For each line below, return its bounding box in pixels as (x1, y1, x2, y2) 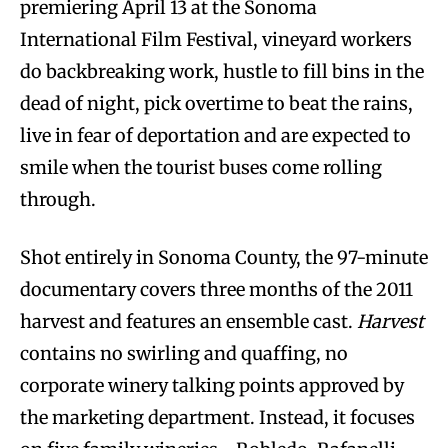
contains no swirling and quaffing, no (20, 341, 348, 365)
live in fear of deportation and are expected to (20, 123, 411, 147)
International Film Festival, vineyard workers (20, 27, 412, 51)
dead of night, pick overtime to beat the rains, (20, 91, 413, 115)
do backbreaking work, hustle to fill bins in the (20, 59, 424, 83)
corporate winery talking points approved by (20, 373, 404, 397)
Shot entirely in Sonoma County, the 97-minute (20, 245, 428, 269)
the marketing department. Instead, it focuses (20, 405, 415, 429)
